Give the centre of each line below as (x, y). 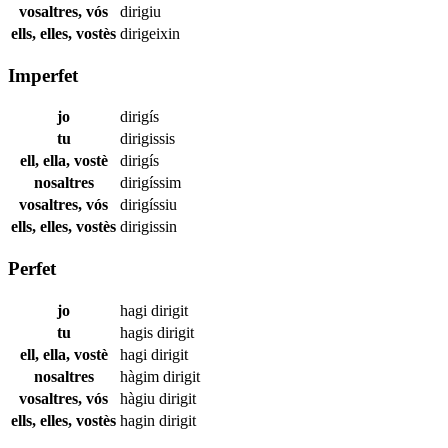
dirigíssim (150, 183)
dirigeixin (150, 33)
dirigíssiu (148, 205)
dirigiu (140, 11)
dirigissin (148, 227)
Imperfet (43, 75)
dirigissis (147, 139)
